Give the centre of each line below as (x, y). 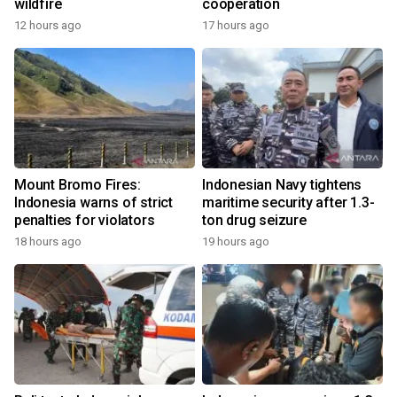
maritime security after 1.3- (288, 203)
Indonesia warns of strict (93, 203)
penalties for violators (85, 221)
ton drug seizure (254, 221)
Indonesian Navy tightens (282, 185)
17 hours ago (236, 26)
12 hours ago (48, 26)
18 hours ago (48, 242)
